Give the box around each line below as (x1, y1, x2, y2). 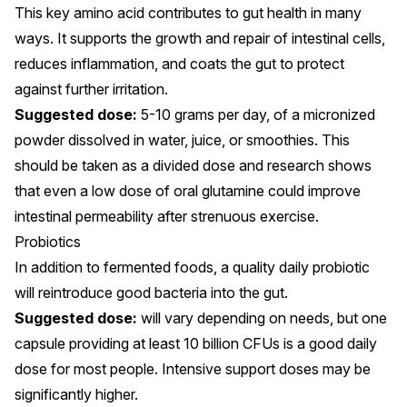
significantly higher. (15, 384, 138, 403)
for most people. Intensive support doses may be (47, 359, 371, 378)
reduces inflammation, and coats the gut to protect (15, 54, 344, 73)
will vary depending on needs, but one (137, 308, 387, 327)
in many (307, 3, 362, 22)
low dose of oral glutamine (92, 181, 264, 200)
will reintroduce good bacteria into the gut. (15, 283, 288, 302)
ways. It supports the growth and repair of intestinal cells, (15, 28, 385, 47)
